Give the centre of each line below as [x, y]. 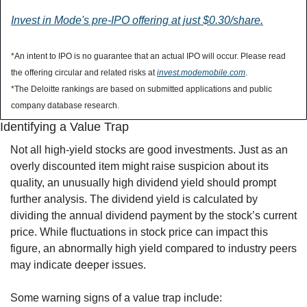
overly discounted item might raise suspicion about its [139, 167]
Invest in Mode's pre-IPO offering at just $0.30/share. [137, 21]
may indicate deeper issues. [78, 265]
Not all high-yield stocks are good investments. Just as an [149, 150]
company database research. [65, 106]
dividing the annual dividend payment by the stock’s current [153, 216]
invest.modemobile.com [201, 73]
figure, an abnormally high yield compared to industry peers [153, 249]
